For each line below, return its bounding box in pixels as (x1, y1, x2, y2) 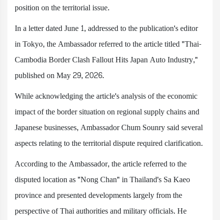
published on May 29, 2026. (15, 68, 104, 82)
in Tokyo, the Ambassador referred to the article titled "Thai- (15, 37, 201, 51)
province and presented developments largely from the (15, 188, 182, 202)
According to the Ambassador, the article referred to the (15, 157, 187, 171)
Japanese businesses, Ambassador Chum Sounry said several (15, 120, 203, 135)
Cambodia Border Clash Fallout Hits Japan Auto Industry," (15, 53, 198, 67)
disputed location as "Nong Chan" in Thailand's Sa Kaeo (15, 172, 190, 187)
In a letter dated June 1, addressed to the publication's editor (15, 21, 198, 35)
